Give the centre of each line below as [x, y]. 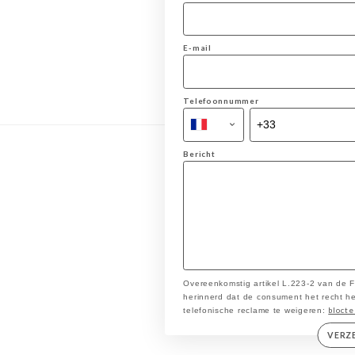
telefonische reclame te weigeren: [256, 310]
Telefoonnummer [221, 101]
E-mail [197, 48]
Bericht [199, 153]
